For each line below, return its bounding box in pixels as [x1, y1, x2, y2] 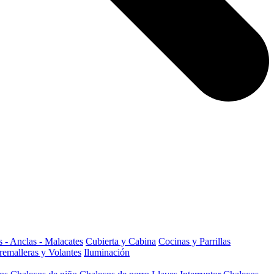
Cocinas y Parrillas [158, 236, 231, 246]
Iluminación [84, 247, 130, 257]
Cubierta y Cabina [86, 236, 156, 246]
